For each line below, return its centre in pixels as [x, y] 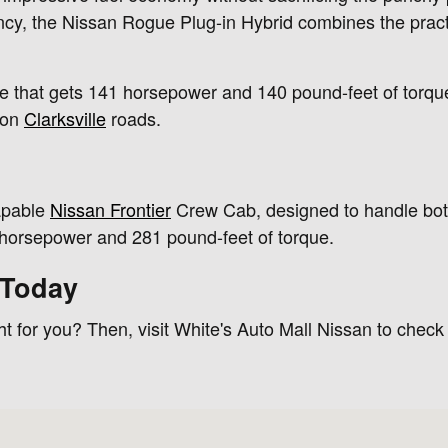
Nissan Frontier [110, 209]
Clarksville [65, 117]
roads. [133, 117]
